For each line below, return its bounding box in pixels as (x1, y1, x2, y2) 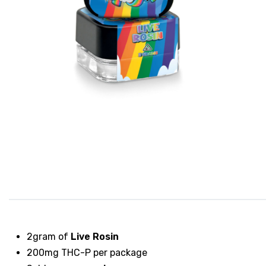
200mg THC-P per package (27, 247, 147, 258)
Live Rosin (71, 231, 119, 242)
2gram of (27, 231, 71, 242)
